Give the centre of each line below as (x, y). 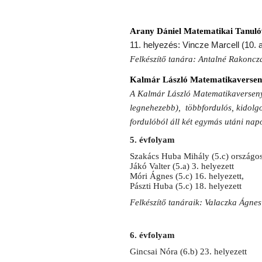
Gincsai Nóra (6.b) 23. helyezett (188, 252)
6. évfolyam (152, 235)
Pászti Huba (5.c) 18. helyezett (186, 186)
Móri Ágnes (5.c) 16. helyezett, (187, 176)
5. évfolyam (152, 140)
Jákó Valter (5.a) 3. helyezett (183, 166)
